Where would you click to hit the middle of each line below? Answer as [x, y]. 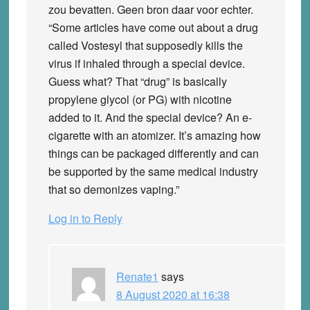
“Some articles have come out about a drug [153, 27]
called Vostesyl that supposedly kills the [145, 45]
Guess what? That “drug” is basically [137, 81]
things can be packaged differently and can [153, 153]
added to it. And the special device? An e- [150, 117]
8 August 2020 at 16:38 [173, 294]
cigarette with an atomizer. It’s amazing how [154, 135]
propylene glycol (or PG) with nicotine [140, 99]
